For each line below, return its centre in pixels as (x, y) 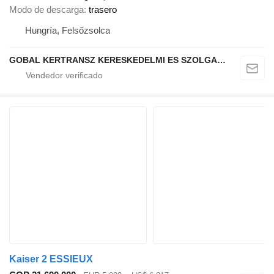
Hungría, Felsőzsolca (68, 30)
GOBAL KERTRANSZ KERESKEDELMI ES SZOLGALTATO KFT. (221, 60)
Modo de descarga (46, 9)
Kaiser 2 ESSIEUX (51, 259)
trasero (103, 9)
